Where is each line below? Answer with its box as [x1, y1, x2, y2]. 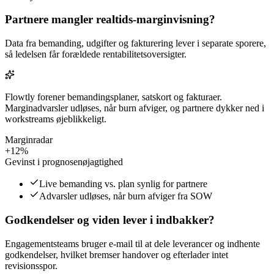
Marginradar [5, 135, 53, 146]
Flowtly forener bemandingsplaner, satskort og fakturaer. [5, 92, 222, 103]
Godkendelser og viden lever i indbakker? [5, 213, 215, 226]
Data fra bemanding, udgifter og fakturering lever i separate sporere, [5, 38, 266, 49]
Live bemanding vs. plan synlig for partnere [39, 179, 207, 190]
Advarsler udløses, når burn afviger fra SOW [39, 191, 212, 202]
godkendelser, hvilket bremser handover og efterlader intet [5, 249, 228, 260]
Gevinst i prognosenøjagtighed [5, 157, 123, 168]
